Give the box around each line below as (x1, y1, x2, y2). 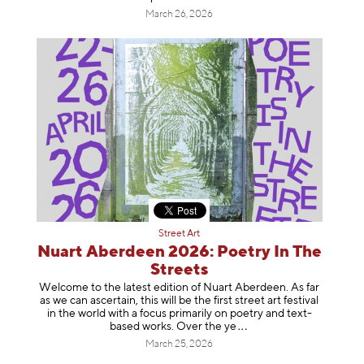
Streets (150, 261, 209, 279)
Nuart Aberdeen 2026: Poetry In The (37, 243, 322, 261)
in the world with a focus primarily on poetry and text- (46, 308, 312, 320)
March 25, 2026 (145, 340, 214, 350)
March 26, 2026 (145, 9, 214, 19)
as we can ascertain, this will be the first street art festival (40, 295, 319, 307)
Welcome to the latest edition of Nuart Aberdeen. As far (39, 282, 320, 294)
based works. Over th (110, 321, 216, 333)
